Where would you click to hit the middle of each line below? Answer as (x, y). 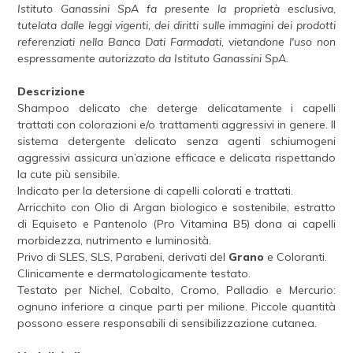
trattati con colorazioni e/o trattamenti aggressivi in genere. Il (176, 124)
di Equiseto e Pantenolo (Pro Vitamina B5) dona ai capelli (176, 224)
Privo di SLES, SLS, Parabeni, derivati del (123, 257)
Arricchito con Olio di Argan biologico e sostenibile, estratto (176, 207)
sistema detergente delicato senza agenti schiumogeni (176, 141)
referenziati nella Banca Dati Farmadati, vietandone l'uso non (176, 42)
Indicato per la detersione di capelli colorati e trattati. (156, 191)
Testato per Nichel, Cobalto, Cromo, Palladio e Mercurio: (176, 290)
